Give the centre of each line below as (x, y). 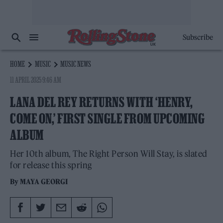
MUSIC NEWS (76, 64)
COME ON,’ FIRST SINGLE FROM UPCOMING (107, 118)
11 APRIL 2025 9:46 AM (36, 80)
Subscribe (198, 37)
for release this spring (51, 165)
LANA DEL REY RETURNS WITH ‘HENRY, (102, 102)
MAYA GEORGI (44, 182)
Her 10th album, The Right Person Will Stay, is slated (109, 154)
